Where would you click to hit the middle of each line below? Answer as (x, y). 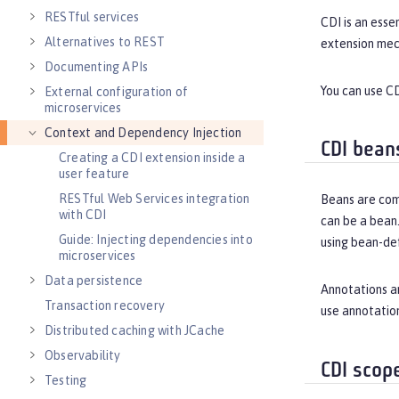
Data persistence (94, 281)
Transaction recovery (105, 305)
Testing (66, 380)
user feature (94, 174)
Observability (83, 355)
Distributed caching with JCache (135, 330)
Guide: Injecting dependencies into (156, 240)
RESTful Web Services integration (155, 199)
